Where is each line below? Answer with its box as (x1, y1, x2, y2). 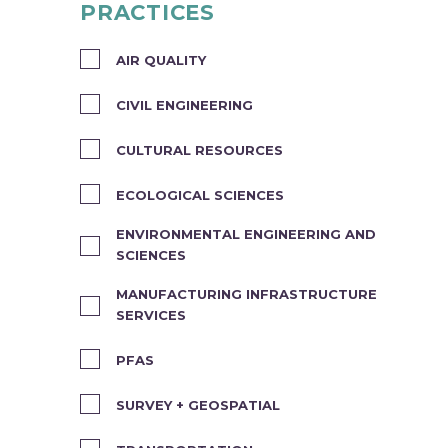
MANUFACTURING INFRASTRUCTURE (116, 286, 377, 302)
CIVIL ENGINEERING (116, 97, 253, 113)
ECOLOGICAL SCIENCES (116, 187, 284, 203)
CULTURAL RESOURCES (116, 142, 283, 158)
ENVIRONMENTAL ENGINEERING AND (116, 226, 376, 242)
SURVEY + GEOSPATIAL (116, 397, 280, 413)
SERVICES (116, 307, 186, 323)
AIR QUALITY (116, 52, 206, 68)
